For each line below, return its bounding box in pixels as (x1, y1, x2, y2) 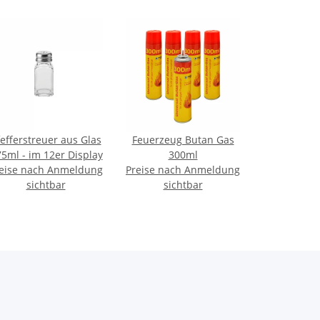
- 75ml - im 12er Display (28, 148, 103, 162)
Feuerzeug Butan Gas (131, 133, 234, 147)
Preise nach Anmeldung (126, 163, 240, 177)
